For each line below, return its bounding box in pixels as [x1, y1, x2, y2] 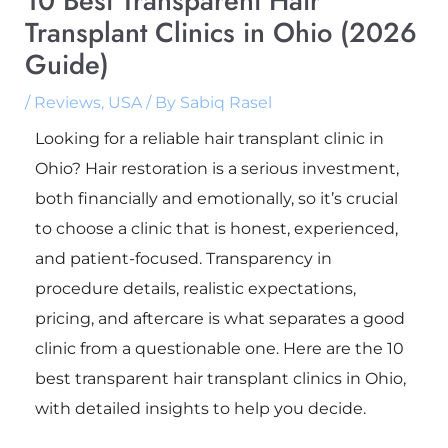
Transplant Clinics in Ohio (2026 [24, 12, 417, 52]
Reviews [33, 92, 101, 112]
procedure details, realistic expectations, [34, 278, 356, 298]
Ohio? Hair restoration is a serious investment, [34, 158, 399, 178]
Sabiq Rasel [179, 92, 272, 112]
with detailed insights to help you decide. [34, 398, 366, 418]
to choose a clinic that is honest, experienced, [34, 218, 398, 238]
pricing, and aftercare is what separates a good [34, 308, 405, 328]
